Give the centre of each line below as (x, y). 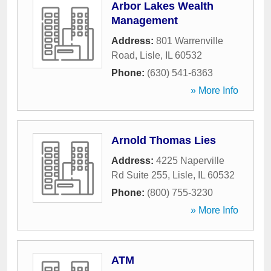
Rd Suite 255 (139, 175)
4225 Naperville (190, 161)
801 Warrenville (190, 41)
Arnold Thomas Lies (164, 140)
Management (145, 21)
